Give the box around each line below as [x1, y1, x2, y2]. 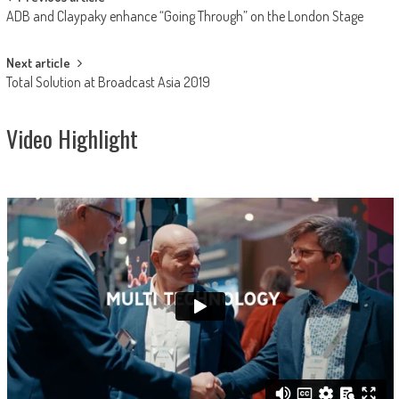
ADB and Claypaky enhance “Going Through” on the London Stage [5, 6, 363, 25]
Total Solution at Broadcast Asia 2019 [5, 72, 210, 91]
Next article [5, 53, 70, 71]
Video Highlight [5, 120, 138, 156]
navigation [4, 12, 94, 48]
